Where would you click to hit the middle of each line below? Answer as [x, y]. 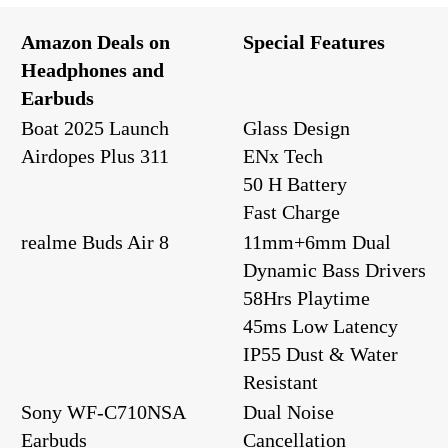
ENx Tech [283, 155]
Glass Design [296, 127]
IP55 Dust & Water [320, 353]
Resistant [280, 381]
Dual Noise [288, 411]
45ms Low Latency [320, 325]
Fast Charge [291, 211]
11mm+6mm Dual [317, 241]
